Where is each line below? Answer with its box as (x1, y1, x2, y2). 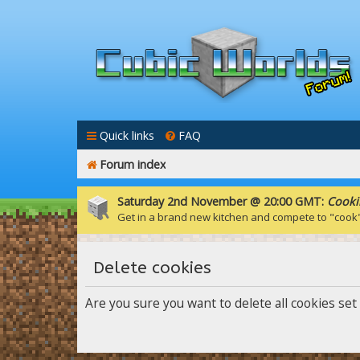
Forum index (100, 157, 166, 172)
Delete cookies (93, 258, 211, 278)
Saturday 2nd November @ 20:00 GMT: (117, 194, 327, 209)
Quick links (100, 128, 154, 143)
